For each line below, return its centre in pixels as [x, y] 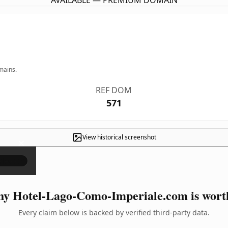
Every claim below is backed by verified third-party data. [114, 212]
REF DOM [114, 90]
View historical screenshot [119, 137]
